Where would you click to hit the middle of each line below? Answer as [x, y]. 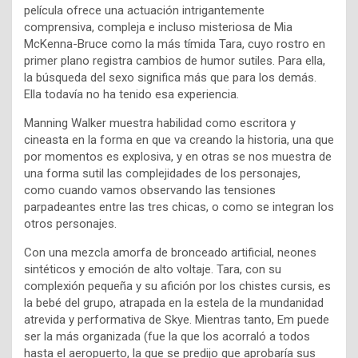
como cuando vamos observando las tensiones [150, 191]
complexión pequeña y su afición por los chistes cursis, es [177, 286]
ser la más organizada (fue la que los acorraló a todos [167, 337]
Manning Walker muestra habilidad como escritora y [160, 123]
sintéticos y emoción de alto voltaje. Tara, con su [153, 270]
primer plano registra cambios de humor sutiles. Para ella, [175, 61]
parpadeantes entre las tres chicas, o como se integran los [179, 207]
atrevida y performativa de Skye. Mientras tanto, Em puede [177, 320]
